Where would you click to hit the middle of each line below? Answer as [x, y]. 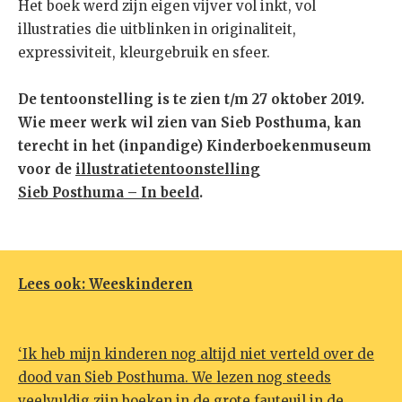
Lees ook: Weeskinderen [105, 284]
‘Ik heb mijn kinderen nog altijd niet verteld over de [196, 354]
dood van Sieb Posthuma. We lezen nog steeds [175, 378]
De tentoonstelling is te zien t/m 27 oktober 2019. [191, 100]
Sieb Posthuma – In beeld [109, 193]
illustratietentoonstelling [168, 170]
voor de [47, 170]
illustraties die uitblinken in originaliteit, [157, 30]
